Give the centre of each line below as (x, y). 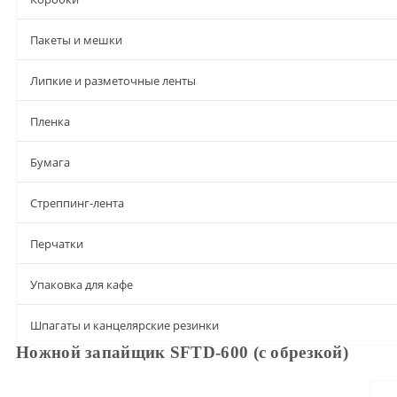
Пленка (50, 121)
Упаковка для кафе (82, 284)
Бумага (50, 162)
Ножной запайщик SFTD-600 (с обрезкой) (183, 352)
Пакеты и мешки (76, 40)
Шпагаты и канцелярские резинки (125, 325)
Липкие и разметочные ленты (113, 81)
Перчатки (57, 244)
